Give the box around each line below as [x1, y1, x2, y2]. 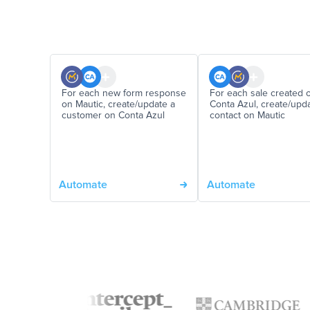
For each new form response [62, 89, 186, 99]
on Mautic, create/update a [62, 100, 175, 110]
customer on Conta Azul [62, 111, 165, 121]
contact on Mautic [210, 111, 285, 121]
